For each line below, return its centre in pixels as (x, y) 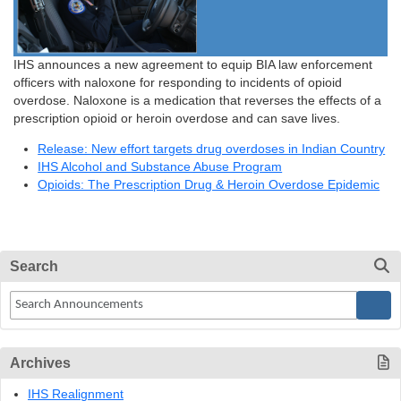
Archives (40, 363)
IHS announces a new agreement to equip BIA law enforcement (193, 65)
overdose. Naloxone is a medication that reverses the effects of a (197, 101)
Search (34, 267)
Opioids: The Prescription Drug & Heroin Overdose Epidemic (209, 184)
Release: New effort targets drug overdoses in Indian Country (212, 149)
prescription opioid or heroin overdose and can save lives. (177, 119)
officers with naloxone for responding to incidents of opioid (178, 83)
